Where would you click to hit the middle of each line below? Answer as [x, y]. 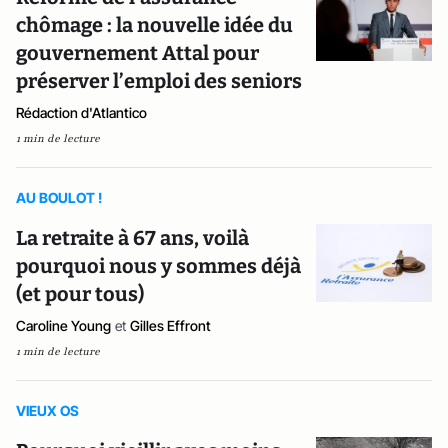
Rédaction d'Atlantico [81, 112]
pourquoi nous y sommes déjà [158, 266]
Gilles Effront [170, 325]
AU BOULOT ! [59, 197]
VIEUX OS [47, 410]
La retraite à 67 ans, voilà [132, 238]
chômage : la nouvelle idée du [154, 25]
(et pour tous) [80, 294]
